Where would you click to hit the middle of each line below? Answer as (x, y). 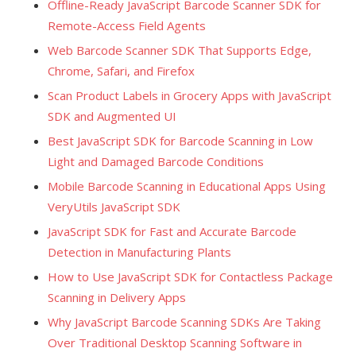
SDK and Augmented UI (112, 116)
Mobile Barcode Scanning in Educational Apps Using (187, 186)
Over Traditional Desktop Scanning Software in (175, 342)
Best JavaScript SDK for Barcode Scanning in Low (180, 140)
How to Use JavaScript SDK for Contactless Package (190, 276)
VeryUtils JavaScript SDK (114, 206)
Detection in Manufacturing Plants (139, 252)
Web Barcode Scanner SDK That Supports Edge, (180, 50)
